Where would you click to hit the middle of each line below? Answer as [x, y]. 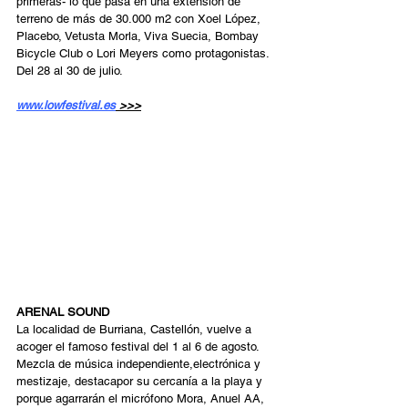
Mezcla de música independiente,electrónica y [140, 363]
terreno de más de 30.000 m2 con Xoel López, [140, 18]
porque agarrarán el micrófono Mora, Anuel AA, [142, 398]
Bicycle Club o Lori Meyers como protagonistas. [144, 53]
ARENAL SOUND [65, 311]
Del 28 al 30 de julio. [70, 70]
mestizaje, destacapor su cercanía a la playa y [141, 381]
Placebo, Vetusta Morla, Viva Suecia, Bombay [139, 36]
